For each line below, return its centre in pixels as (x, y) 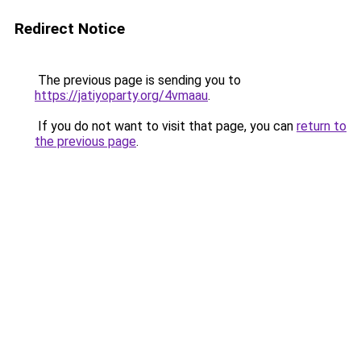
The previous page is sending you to (138, 80)
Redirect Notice (70, 29)
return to (322, 126)
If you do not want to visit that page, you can (166, 126)
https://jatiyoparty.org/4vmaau (121, 95)
